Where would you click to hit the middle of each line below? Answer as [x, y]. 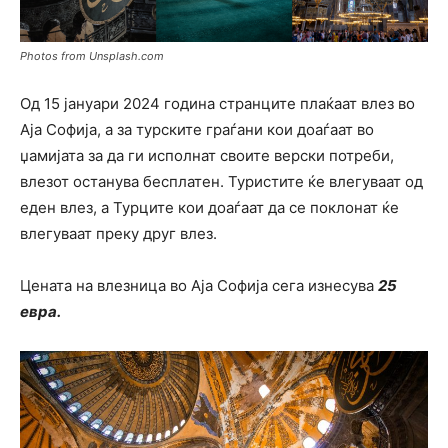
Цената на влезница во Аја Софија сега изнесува [199, 286]
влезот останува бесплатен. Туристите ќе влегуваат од [221, 182]
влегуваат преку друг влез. [118, 234]
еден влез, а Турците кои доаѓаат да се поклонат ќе [209, 208]
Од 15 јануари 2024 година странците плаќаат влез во [217, 104]
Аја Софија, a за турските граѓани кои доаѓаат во [197, 130]
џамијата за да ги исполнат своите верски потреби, [207, 156]
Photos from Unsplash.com [92, 56]
